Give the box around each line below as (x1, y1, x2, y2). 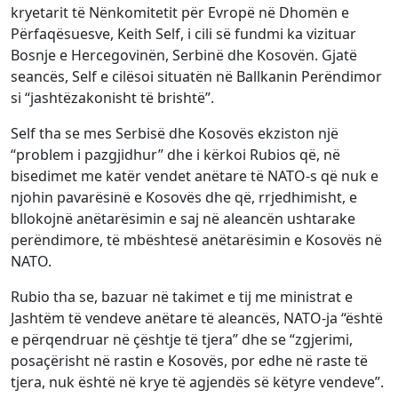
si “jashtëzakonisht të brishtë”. (11, 88, 214, 108)
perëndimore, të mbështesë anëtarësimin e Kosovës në (11, 230, 382, 251)
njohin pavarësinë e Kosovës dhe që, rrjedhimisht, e (11, 187, 357, 208)
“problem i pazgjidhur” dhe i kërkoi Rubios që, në (11, 145, 340, 165)
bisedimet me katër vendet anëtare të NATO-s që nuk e (11, 166, 378, 187)
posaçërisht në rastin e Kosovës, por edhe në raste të (11, 351, 368, 371)
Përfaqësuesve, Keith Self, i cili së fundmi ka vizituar (11, 24, 356, 44)
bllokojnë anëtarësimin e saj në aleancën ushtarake (11, 209, 355, 229)
